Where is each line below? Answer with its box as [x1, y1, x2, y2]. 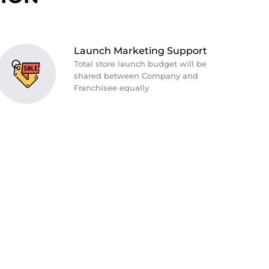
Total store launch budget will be [74, 58, 207, 68]
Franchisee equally [74, 82, 150, 92]
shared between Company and [74, 70, 199, 80]
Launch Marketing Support [74, 44, 208, 56]
